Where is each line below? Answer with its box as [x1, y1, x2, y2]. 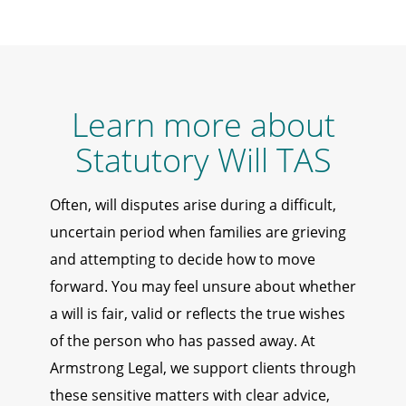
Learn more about [71, 102, 335, 148]
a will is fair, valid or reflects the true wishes [50, 304, 345, 324]
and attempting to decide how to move [50, 249, 315, 270]
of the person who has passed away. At [50, 331, 315, 352]
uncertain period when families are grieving [50, 222, 346, 243]
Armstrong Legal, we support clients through [50, 358, 356, 379]
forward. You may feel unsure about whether [50, 276, 356, 297]
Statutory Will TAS [74, 138, 332, 183]
